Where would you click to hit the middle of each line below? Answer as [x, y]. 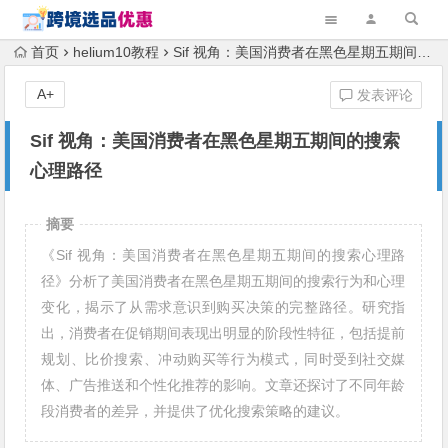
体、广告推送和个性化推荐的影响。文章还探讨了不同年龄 [223, 385]
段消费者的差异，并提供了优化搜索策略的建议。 [195, 411]
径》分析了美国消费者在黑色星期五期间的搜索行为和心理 [223, 281]
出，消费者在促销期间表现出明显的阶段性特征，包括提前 [223, 333]
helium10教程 [116, 52]
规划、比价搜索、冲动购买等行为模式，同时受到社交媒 [223, 359]
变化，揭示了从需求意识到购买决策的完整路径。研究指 [223, 307]
